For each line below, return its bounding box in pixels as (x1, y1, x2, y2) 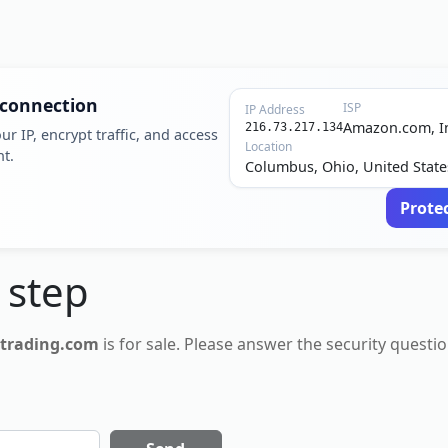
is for (98, 333, 146, 355)
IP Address (245, 101, 305, 118)
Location (245, 138, 292, 155)
